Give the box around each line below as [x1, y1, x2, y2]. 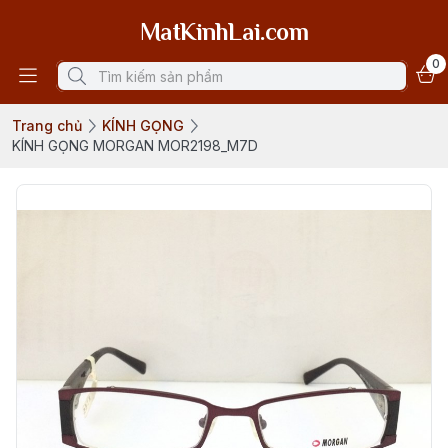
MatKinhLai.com [139, 18, 309, 45]
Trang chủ [12, 117, 82, 134]
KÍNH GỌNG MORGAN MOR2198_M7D [12, 137, 258, 154]
